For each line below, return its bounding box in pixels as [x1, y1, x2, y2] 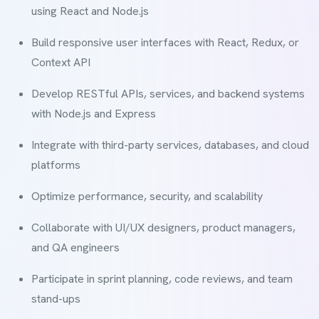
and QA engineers [31, 240, 120, 255]
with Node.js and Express [31, 106, 156, 121]
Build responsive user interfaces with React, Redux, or [31, 35, 299, 50]
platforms [31, 157, 80, 172]
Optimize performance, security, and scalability [31, 189, 263, 204]
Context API [31, 55, 90, 70]
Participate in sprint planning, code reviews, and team [31, 271, 293, 286]
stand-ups [31, 291, 80, 306]
